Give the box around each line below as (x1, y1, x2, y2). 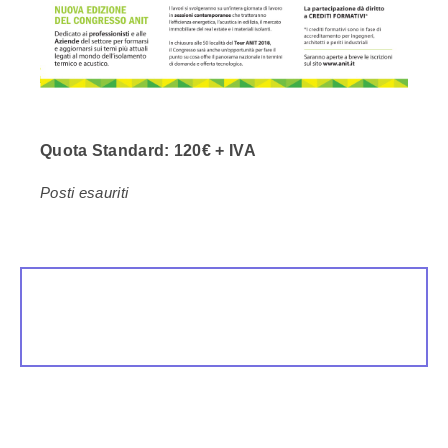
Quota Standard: (40, 142, 170, 160)
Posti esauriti (40, 184, 129, 202)
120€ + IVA (169, 142, 256, 160)
